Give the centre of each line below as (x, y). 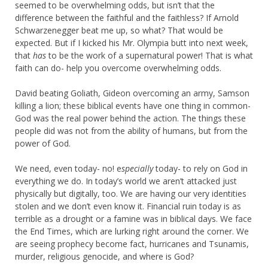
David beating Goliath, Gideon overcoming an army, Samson (132, 93)
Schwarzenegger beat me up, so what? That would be (119, 30)
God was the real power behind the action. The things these (130, 118)
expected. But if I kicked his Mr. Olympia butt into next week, (132, 42)
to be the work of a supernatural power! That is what (150, 55)
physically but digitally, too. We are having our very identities (131, 193)
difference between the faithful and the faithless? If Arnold (127, 17)
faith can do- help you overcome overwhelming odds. (118, 68)
